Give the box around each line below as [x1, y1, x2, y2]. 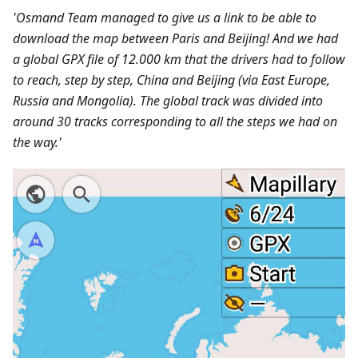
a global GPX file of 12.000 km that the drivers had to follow [13, 50, 345, 68]
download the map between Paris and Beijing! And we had [13, 29, 338, 47]
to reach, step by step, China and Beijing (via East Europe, [13, 70, 330, 89]
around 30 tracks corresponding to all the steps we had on [13, 112, 337, 130]
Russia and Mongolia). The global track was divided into [13, 91, 323, 109]
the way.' [13, 133, 62, 151]
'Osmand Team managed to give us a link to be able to [13, 8, 316, 26]
